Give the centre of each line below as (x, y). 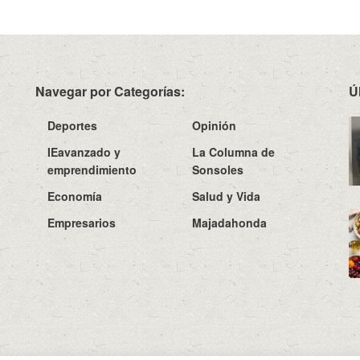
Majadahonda (229, 223)
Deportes (72, 126)
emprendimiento (92, 170)
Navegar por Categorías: (110, 92)
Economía (75, 196)
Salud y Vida (226, 196)
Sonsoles (218, 170)
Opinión (214, 126)
